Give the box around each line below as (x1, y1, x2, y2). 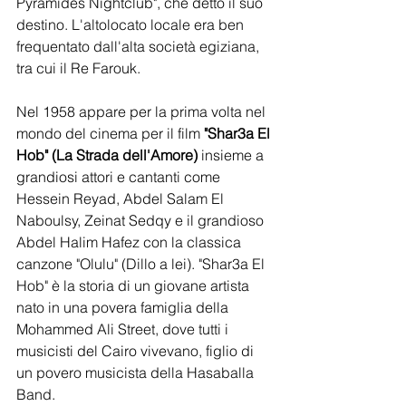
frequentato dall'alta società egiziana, (16, 36, 263, 55)
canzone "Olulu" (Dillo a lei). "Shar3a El (16, 254, 268, 273)
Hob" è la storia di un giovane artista (16, 275, 253, 295)
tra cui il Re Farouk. (16, 58, 140, 77)
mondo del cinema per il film (16, 123, 204, 142)
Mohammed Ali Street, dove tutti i (16, 319, 232, 338)
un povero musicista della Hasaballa (16, 362, 257, 382)
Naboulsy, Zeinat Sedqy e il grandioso (16, 210, 267, 229)
